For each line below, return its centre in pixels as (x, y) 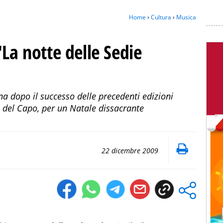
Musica (186, 17)
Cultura (161, 17)
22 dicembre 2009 (130, 151)
